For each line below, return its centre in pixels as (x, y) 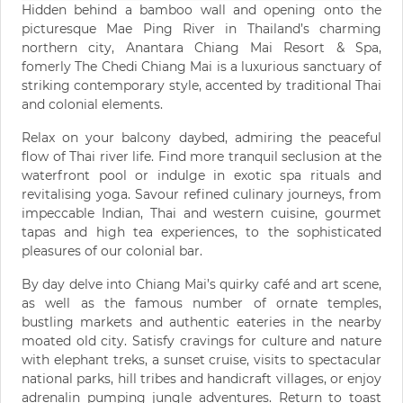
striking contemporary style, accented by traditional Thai (201, 86)
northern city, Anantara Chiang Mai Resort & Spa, (201, 48)
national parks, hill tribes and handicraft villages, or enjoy (201, 379)
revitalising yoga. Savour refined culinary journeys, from (201, 195)
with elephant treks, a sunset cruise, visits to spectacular (201, 360)
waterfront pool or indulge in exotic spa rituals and (201, 176)
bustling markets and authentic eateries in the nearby (201, 322)
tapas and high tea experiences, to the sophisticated (201, 233)
